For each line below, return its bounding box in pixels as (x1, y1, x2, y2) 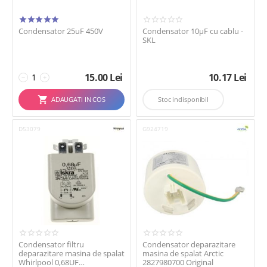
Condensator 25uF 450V (18, 26, 103, 36)
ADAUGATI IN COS (51, 95, 106, 104)
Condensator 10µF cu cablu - (142, 26, 243, 36)
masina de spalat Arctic (142, 248, 223, 259)
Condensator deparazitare (142, 239, 235, 250)
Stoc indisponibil (157, 95, 209, 104)
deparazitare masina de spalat (18, 248, 125, 259)
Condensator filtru (18, 239, 84, 250)
